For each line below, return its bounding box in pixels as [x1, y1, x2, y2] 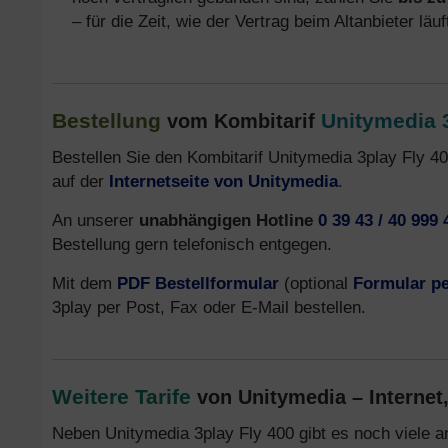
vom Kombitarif [161, 110, 321, 132]
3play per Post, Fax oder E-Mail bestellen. [52, 297, 366, 317]
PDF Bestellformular [117, 273, 279, 293]
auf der [52, 171, 109, 191]
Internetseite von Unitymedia [109, 171, 338, 191]
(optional [279, 273, 353, 293]
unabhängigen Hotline [139, 210, 313, 230]
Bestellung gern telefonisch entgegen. [52, 234, 332, 254]
